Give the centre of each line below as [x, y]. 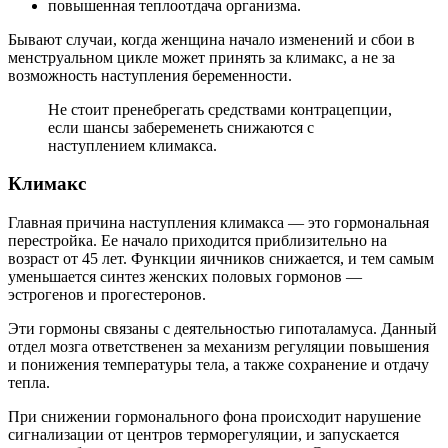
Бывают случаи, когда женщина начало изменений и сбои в [211, 39]
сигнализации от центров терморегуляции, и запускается [203, 435]
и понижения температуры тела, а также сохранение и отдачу [218, 365]
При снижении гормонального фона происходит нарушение [214, 417]
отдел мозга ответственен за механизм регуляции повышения [218, 347]
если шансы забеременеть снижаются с [181, 127]
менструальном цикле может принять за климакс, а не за [201, 57]
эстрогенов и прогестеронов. [107, 295]
